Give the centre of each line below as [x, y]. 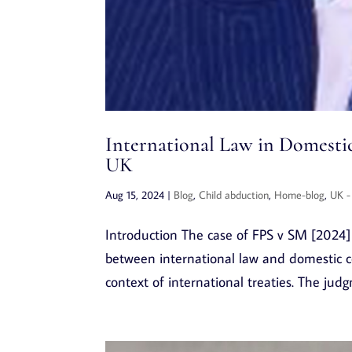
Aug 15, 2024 [135, 194]
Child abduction [234, 194]
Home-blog [300, 194]
